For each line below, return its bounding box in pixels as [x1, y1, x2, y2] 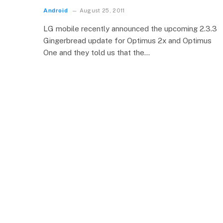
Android [43, 7, 68, 14]
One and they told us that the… [43, 48, 150, 57]
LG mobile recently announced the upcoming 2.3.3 [43, 24, 217, 33]
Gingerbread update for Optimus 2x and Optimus [43, 36, 212, 45]
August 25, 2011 [79, 7, 125, 13]
